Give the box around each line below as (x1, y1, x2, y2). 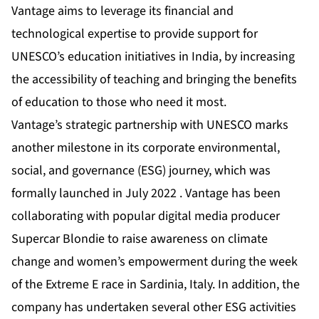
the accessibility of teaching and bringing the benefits (11, 70, 297, 89)
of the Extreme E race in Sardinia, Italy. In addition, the (11, 276, 300, 294)
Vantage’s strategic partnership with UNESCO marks (11, 116, 288, 135)
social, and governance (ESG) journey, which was (11, 162, 271, 180)
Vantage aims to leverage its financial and (11, 2, 234, 21)
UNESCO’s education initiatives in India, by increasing (11, 48, 295, 66)
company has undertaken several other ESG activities (11, 298, 296, 317)
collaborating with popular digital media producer (11, 207, 280, 226)
